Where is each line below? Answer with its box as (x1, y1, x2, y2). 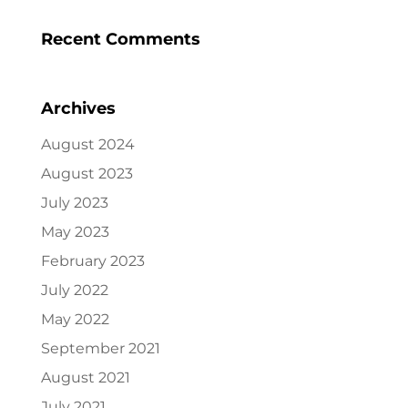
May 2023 (40, 223, 109, 240)
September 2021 (40, 340, 160, 357)
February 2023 (40, 252, 145, 270)
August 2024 (40, 136, 135, 153)
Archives (40, 98, 116, 118)
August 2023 (40, 165, 133, 182)
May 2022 (40, 311, 109, 328)
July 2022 (40, 281, 108, 299)
